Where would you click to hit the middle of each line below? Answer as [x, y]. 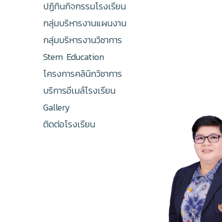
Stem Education [74, 57]
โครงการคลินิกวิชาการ [83, 74]
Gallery [57, 107]
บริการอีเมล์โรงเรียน [79, 90]
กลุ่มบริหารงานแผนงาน [85, 23]
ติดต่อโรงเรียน [69, 124]
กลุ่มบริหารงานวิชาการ [83, 40]
